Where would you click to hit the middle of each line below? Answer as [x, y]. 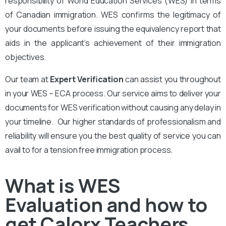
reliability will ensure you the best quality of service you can [113, 135]
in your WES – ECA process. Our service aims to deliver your [113, 93]
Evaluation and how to [106, 204]
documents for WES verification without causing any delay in [113, 107]
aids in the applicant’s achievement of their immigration [113, 43]
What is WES [63, 185]
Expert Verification [87, 79]
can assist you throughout [172, 79]
